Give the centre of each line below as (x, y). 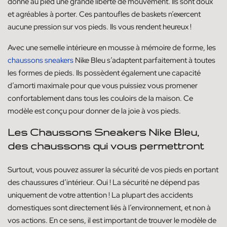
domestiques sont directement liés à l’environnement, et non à (109, 207)
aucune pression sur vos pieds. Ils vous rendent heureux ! (100, 27)
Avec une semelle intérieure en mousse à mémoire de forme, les (112, 48)
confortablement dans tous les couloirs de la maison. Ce (100, 99)
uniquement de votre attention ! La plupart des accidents (100, 195)
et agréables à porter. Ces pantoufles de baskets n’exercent (104, 14)
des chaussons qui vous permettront (106, 146)
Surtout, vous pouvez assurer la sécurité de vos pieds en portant (113, 169)
